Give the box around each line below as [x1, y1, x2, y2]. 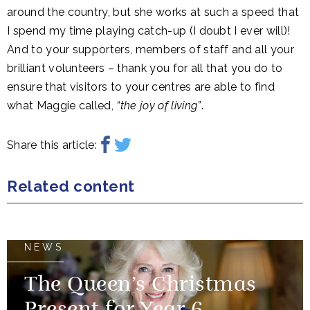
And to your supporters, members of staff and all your [7, 43, 294, 56]
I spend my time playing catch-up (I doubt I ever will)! [7, 24, 291, 37]
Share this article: [7, 138, 98, 152]
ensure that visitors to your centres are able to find [7, 80, 275, 93]
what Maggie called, [7, 99, 117, 112]
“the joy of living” [116, 99, 201, 112]
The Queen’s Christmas [24, 275, 257, 296]
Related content [7, 177, 135, 195]
